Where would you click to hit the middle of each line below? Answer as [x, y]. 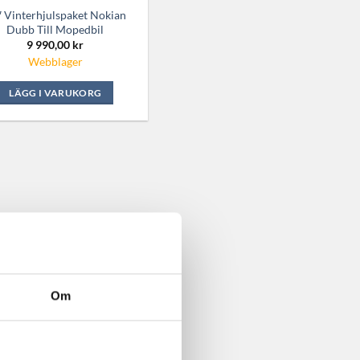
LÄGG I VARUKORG [55, 92]
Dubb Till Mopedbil [55, 29]
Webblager [55, 61]
